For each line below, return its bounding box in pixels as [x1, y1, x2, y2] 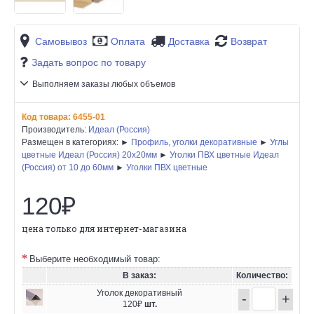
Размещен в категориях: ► [22, 137, 131, 147]
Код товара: [22, 111, 73, 122]
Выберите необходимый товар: [29, 253, 161, 264]
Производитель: [22, 124, 88, 135]
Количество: [236, 270, 288, 280]
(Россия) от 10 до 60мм [22, 162, 114, 172]
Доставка [168, 36, 210, 48]
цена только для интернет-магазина [22, 222, 186, 234]
